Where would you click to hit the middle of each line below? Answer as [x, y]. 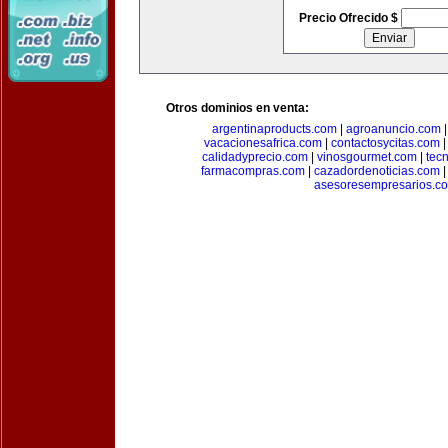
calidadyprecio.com [255, 157]
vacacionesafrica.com [262, 143]
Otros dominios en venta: [237, 108]
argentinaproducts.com [274, 129]
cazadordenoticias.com [377, 171]
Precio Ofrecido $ [349, 18]
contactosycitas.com [385, 143]
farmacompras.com [253, 171]
